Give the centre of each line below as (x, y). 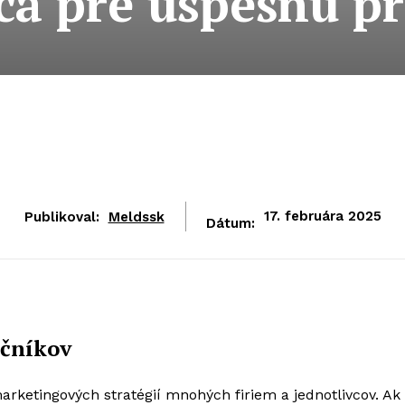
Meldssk (136, 217)
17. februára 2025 (322, 217)
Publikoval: (61, 217)
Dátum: (230, 223)
